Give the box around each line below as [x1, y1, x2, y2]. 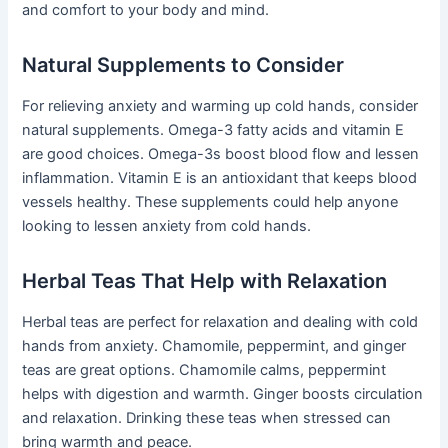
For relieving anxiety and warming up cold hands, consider [22, 96, 419, 115]
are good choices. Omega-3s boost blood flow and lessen [22, 144, 420, 163]
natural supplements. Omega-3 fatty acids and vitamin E [22, 120, 405, 139]
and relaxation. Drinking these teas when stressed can [22, 408, 392, 427]
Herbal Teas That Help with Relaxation [22, 268, 388, 293]
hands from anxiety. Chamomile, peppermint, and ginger [22, 336, 407, 355]
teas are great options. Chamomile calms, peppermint [22, 360, 387, 379]
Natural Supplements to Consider [22, 52, 345, 77]
